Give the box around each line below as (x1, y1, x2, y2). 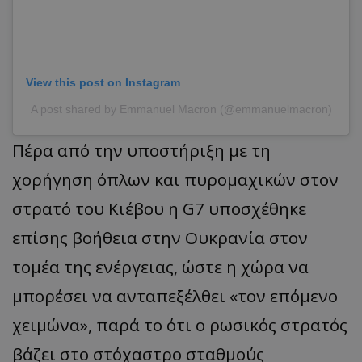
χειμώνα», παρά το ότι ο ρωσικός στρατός (12, 314, 347, 337)
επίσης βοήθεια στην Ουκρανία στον (12, 226, 308, 250)
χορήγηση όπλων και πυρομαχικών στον (12, 168, 339, 192)
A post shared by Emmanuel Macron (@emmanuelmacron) (30, 103, 332, 116)
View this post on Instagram (26, 76, 180, 90)
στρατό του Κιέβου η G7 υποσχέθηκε (12, 197, 306, 221)
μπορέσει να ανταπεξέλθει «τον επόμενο (12, 284, 338, 308)
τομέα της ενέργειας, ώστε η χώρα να (12, 255, 309, 279)
